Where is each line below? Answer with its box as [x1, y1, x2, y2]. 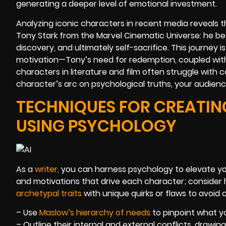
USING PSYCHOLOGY [16, 115, 177, 138]
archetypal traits [16, 187, 82, 199]
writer [35, 163, 58, 175]
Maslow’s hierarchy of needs [39, 206, 150, 218]
